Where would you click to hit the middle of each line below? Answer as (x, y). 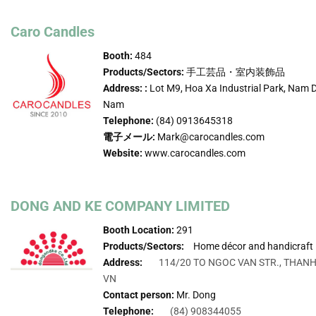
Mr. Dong (196, 294)
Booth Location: (139, 230)
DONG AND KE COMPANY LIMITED (120, 206)
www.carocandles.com (194, 153)
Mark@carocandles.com (211, 136)
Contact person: (139, 294)
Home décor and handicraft (253, 246)
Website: (123, 153)
